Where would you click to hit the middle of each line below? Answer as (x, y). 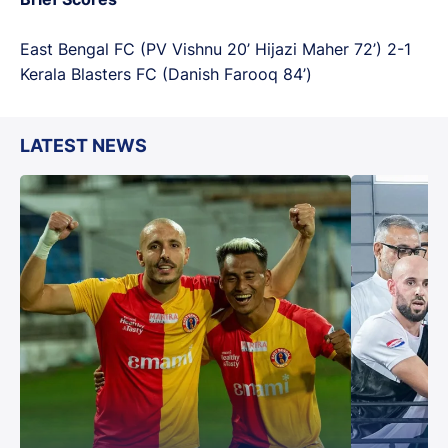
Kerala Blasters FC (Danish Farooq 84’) (166, 73)
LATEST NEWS (83, 145)
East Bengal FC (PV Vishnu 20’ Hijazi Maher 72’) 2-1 (215, 48)
